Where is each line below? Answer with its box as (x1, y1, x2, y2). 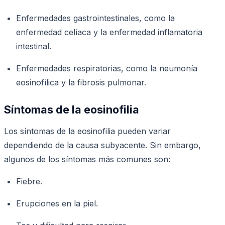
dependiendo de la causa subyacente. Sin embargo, (4, 140, 201, 150)
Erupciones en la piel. (16, 198, 98, 208)
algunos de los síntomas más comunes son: (4, 154, 170, 164)
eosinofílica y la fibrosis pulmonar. (16, 77, 146, 87)
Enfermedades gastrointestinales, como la (16, 13, 175, 23)
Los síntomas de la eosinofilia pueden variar (4, 126, 171, 136)
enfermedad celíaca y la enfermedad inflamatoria (16, 27, 202, 37)
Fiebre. (16, 176, 42, 186)
